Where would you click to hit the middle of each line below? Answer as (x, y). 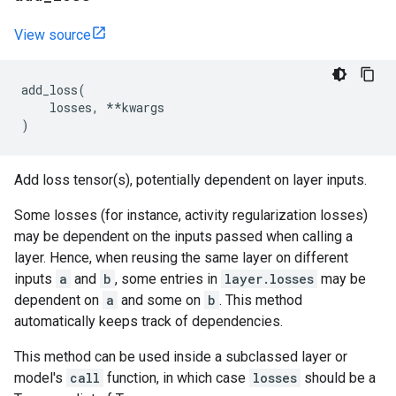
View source (53, 35)
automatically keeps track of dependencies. (148, 321)
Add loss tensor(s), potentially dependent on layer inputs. (190, 180)
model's (40, 378)
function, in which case (176, 378)
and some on (161, 300)
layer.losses (269, 279)
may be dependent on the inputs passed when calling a (183, 236)
